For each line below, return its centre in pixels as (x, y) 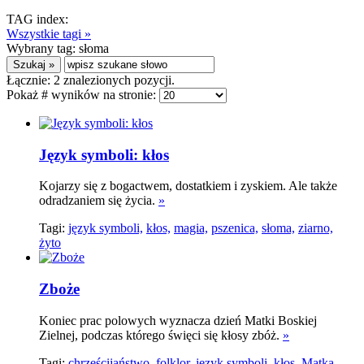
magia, (191, 228)
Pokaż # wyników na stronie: (83, 95)
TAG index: (37, 19)
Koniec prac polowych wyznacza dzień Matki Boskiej (178, 320)
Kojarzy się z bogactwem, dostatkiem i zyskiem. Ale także (188, 186)
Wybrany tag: (43, 48)
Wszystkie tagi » (49, 34)
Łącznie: (30, 80)
